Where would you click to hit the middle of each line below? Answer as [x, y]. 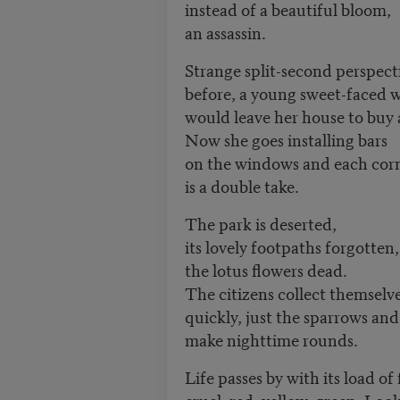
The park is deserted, [260, 223]
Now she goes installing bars [287, 139]
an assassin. [225, 32]
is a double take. [242, 186]
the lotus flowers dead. [266, 270]
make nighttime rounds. [271, 339]
